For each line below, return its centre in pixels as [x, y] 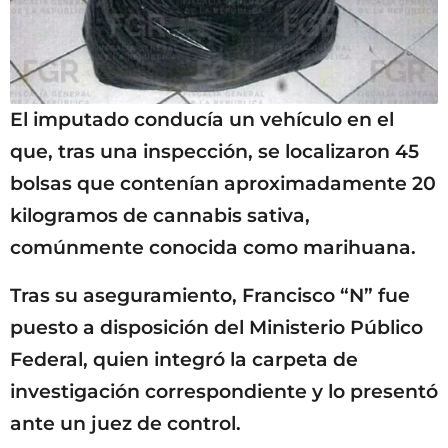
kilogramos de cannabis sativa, [160, 216]
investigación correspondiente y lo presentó [224, 392]
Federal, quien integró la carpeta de [184, 360]
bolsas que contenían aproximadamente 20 [223, 184]
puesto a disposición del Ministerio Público [216, 328]
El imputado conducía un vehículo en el [202, 120]
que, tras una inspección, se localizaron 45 [214, 152]
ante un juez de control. [125, 424]
